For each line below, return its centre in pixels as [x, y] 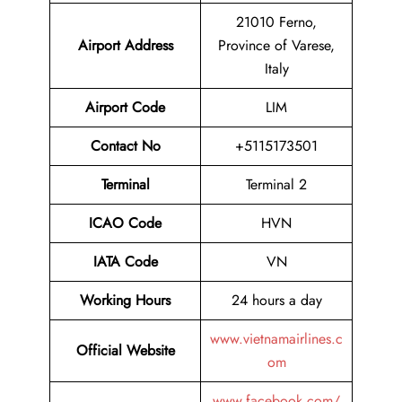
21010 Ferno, [276, 22]
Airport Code [125, 108]
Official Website [125, 351]
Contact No [125, 146]
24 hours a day [276, 301]
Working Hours [125, 301]
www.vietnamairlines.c [276, 339]
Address [149, 46]
